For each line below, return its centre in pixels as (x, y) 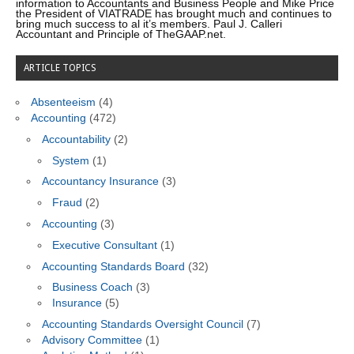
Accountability (76, 139)
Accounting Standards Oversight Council (142, 325)
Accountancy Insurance (100, 182)
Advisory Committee (92, 341)
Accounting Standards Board (113, 266)
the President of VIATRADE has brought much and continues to (174, 13)
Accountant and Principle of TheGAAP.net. (121, 34)
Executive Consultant (105, 245)
